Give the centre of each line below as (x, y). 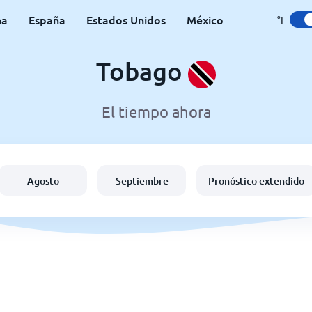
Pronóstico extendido (256, 180)
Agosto (43, 180)
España (47, 19)
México (205, 19)
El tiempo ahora (156, 112)
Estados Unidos (126, 19)
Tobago (142, 71)
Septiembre (142, 180)
